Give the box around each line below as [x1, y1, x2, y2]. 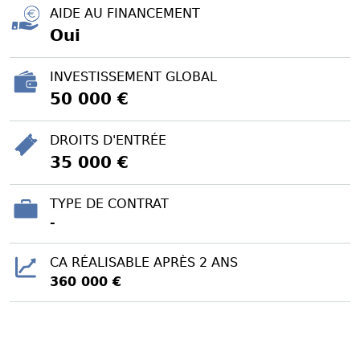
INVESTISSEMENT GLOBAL [50, 68, 217, 84]
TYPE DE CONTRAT [50, 195, 169, 211]
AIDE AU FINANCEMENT [50, 5, 200, 21]
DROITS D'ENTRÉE [50, 132, 166, 148]
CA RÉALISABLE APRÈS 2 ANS [50, 254, 238, 270]
